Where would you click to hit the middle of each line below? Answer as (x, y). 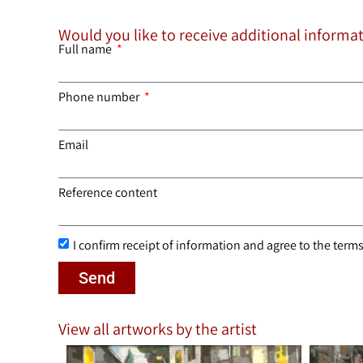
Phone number (100, 96)
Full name (86, 49)
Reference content (108, 192)
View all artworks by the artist (158, 329)
